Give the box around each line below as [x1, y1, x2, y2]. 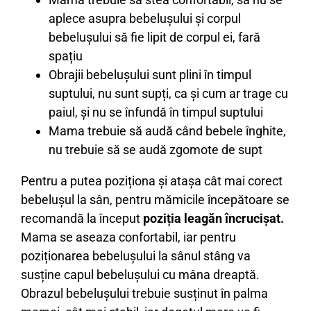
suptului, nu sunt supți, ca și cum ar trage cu [49, 85, 288, 101]
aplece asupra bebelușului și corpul [49, 10, 241, 26]
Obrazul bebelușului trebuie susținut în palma [21, 285, 268, 301]
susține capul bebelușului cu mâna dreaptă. [21, 267, 260, 282]
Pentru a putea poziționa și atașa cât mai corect [21, 173, 283, 188]
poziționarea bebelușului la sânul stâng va [21, 248, 251, 263]
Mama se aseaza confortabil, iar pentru [21, 229, 236, 244]
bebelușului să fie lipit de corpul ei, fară [49, 29, 260, 44]
